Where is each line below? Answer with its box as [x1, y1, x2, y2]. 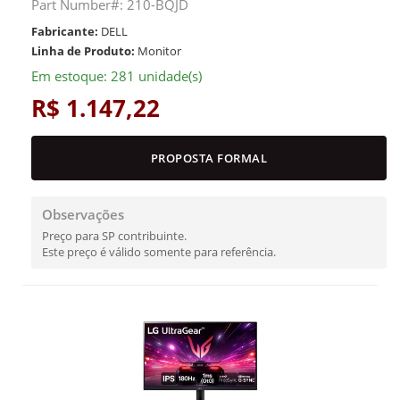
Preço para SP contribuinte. [42, 228, 187, 244]
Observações [42, 205, 124, 223]
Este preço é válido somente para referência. [42, 244, 276, 260]
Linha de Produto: [31, 43, 135, 59]
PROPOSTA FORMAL [150, 150, 268, 166]
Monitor [135, 43, 181, 59]
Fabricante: [31, 23, 98, 39]
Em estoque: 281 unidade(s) [31, 67, 202, 85]
